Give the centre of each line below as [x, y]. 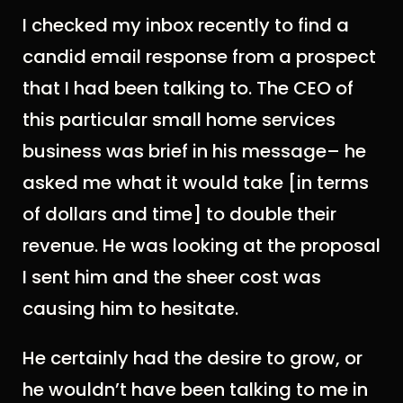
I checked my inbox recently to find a [186, 26]
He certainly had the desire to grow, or [193, 358]
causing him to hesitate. [130, 309]
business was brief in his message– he [194, 152]
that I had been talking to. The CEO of [188, 89]
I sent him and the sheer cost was [172, 278]
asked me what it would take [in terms [196, 183]
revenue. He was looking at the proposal [201, 246]
